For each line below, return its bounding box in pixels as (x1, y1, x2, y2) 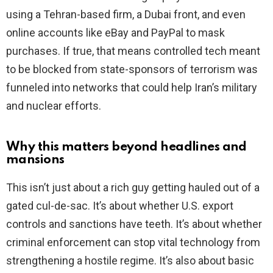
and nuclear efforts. (6, 99, 101, 113)
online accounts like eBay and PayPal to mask (6, 26, 225, 40)
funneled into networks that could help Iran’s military (6, 81, 257, 94)
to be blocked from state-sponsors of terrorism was (6, 63, 258, 76)
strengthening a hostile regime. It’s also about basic (6, 254, 254, 268)
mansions (6, 154, 65, 167)
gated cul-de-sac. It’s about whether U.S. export (6, 199, 233, 213)
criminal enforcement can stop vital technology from (6, 236, 260, 249)
